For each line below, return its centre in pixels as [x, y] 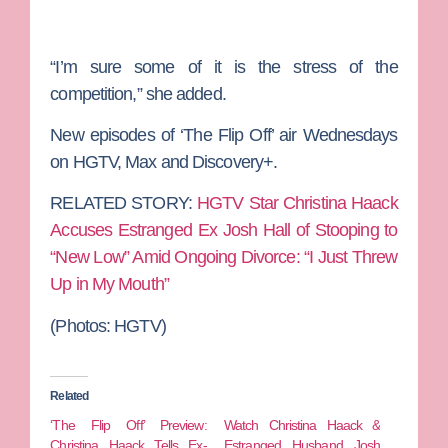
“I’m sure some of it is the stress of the [224, 66]
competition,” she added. [138, 93]
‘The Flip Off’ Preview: [128, 424]
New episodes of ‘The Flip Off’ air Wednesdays [224, 134]
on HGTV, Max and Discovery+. [164, 161]
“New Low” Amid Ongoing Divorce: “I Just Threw [224, 257]
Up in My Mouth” [109, 284]
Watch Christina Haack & [302, 424]
